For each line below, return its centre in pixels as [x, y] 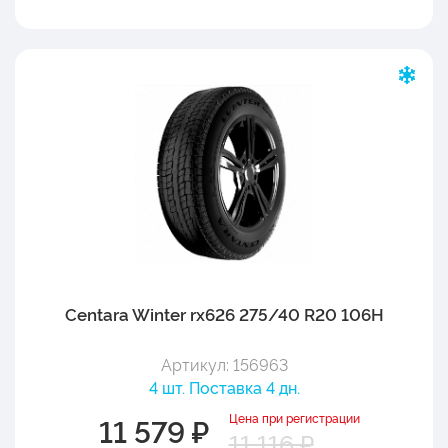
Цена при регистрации [294, 417]
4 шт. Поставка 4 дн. [224, 386]
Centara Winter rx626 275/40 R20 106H [224, 313]
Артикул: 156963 [224, 363]
